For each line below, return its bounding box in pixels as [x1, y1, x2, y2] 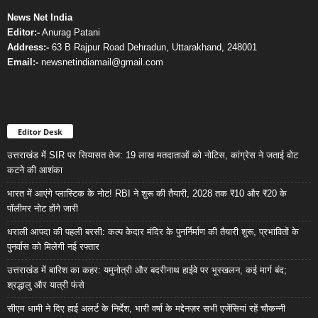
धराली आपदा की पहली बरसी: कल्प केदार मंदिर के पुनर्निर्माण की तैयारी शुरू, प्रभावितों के [7, 226, 299, 238]
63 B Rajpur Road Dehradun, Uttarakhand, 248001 [49, 42, 257, 53]
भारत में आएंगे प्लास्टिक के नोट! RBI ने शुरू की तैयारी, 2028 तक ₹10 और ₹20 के [7, 188, 287, 199]
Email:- [7, 57, 38, 68]
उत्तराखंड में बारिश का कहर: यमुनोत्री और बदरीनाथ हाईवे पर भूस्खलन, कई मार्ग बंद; [7, 265, 287, 276]
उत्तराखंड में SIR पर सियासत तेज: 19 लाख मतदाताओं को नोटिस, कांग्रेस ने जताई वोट [7, 150, 298, 161]
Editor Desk [18, 126, 62, 138]
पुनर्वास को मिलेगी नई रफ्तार [7, 241, 99, 253]
